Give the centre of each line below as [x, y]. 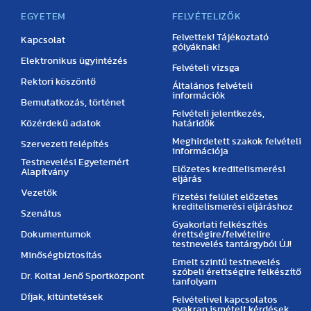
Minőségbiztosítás [61, 255]
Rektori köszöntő [58, 82]
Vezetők [39, 193]
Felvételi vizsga [206, 68]
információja [201, 151]
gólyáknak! [196, 47]
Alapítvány [45, 172]
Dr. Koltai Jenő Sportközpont [83, 276]
